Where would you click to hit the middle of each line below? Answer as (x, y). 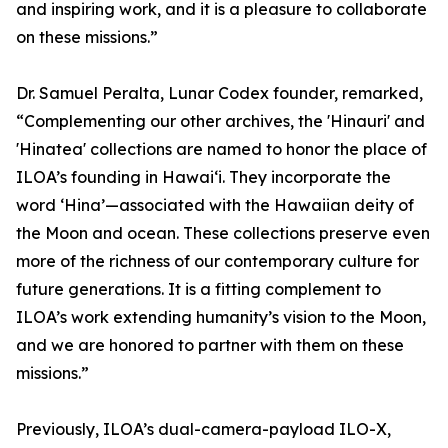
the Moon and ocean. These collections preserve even (223, 233)
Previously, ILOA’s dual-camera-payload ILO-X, (203, 429)
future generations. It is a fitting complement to (198, 289)
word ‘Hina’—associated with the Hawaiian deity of (215, 205)
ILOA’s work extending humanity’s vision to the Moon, (221, 317)
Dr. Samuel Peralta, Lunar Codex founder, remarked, (219, 93)
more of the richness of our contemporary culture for (217, 261)
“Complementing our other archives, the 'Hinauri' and (220, 121)
